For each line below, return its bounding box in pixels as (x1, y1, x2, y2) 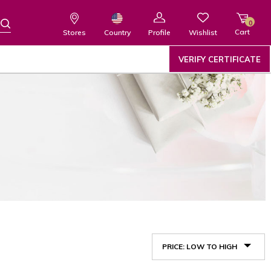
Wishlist (188, 27, 217, 37)
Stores (63, 27, 87, 37)
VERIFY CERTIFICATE (178, 54, 261, 64)
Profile (148, 28, 171, 38)
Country (103, 27, 131, 37)
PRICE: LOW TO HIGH (162, 242, 237, 251)
